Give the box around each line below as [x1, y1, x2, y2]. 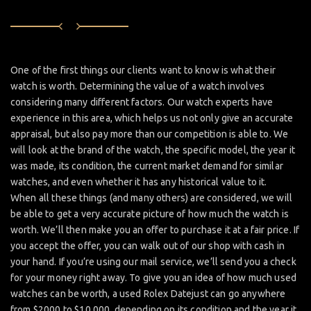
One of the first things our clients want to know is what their [10, 65, 276, 76]
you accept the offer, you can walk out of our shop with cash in [10, 240, 285, 252]
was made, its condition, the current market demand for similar [10, 160, 283, 172]
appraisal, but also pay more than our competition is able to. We [10, 128, 289, 140]
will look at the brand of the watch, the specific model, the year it [10, 144, 295, 156]
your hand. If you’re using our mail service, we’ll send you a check [10, 256, 296, 268]
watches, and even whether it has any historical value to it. [10, 176, 267, 188]
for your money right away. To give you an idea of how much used [10, 272, 297, 284]
